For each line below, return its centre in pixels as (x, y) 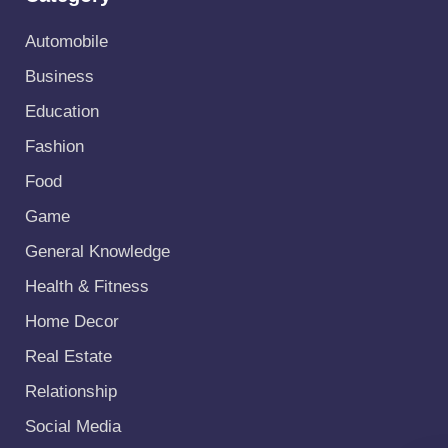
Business (59, 76)
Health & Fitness (86, 286)
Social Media (72, 426)
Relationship (70, 391)
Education (61, 111)
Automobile (66, 41)
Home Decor (71, 321)
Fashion (54, 146)
